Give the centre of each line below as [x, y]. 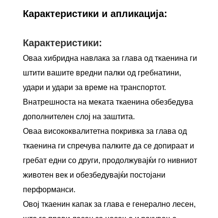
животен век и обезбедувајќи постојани [94, 175]
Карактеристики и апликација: [95, 13]
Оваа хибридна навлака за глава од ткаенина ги [110, 58]
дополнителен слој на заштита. [79, 116]
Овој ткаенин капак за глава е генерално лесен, [109, 204]
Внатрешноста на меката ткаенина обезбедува [108, 102]
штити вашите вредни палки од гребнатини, [102, 73]
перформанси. [49, 189]
